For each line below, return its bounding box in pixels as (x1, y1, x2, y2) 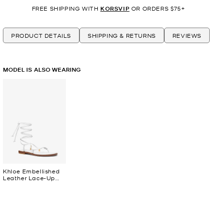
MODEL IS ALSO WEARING (3, 65, 81, 74)
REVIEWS (172, 31, 201, 40)
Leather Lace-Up (3, 173, 55, 182)
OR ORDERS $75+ (129, 4, 186, 13)
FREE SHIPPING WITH (31, 4, 101, 13)
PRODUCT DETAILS (11, 31, 71, 40)
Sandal (3, 180, 25, 188)
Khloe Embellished (3, 167, 60, 175)
